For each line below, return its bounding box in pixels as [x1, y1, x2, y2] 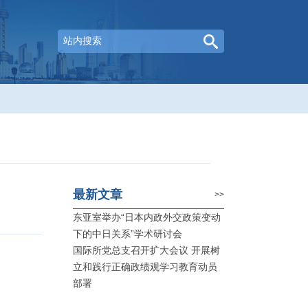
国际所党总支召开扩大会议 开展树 [73, 245, 220, 256]
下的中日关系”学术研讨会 [73, 228, 182, 239]
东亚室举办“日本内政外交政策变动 [73, 212, 221, 223]
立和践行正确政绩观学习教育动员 [73, 261, 217, 272]
